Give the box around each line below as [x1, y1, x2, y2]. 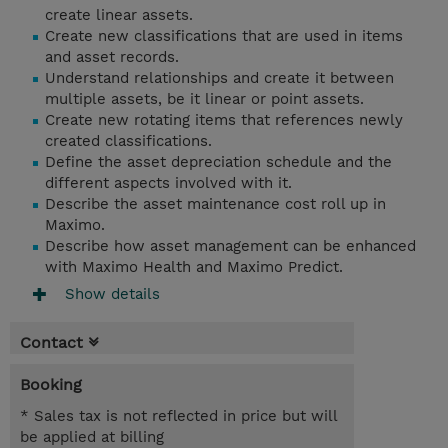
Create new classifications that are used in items [45, 27, 403, 46]
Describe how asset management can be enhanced [45, 237, 416, 256]
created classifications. [45, 132, 212, 151]
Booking [20, 375, 82, 395]
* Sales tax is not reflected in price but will [20, 407, 337, 426]
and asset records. [45, 48, 179, 67]
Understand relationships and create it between [45, 69, 394, 88]
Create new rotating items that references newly [45, 111, 403, 130]
